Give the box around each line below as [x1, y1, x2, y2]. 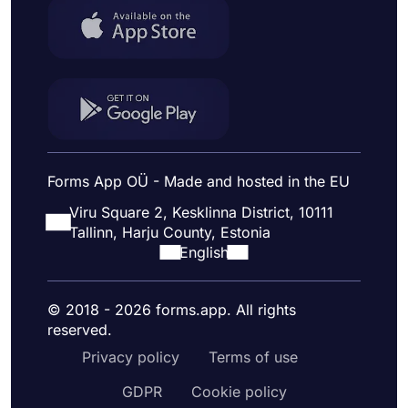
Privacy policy [81, 347, 179, 366]
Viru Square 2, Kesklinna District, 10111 [69, 202, 333, 221]
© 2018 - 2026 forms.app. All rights [47, 300, 296, 319]
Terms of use [208, 347, 298, 366]
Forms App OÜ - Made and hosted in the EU [47, 171, 350, 190]
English [179, 242, 229, 261]
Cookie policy [190, 382, 287, 401]
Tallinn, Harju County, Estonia [69, 222, 270, 241]
